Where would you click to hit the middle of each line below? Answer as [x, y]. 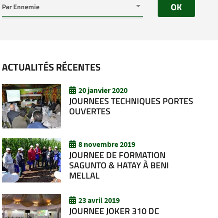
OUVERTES [90, 111]
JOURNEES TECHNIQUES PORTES [131, 101]
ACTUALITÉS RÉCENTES [52, 67]
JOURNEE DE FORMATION [118, 155]
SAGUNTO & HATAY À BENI [119, 165]
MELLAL [85, 175]
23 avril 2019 [99, 200]
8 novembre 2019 [107, 144]
